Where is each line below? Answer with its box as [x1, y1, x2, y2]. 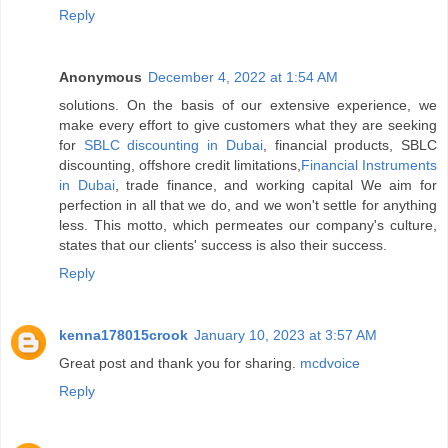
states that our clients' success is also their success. [59, 236, 387, 253]
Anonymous [59, 68, 142, 85]
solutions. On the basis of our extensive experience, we [59, 96, 437, 113]
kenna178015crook [59, 326, 188, 343]
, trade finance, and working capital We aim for [114, 176, 438, 193]
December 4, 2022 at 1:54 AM [148, 68, 338, 85]
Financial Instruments [301, 156, 437, 173]
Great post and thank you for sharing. [59, 354, 300, 371]
